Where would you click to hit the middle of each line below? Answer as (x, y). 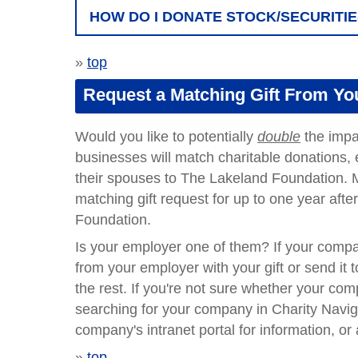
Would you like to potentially (165, 137)
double (279, 137)
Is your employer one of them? (175, 247)
